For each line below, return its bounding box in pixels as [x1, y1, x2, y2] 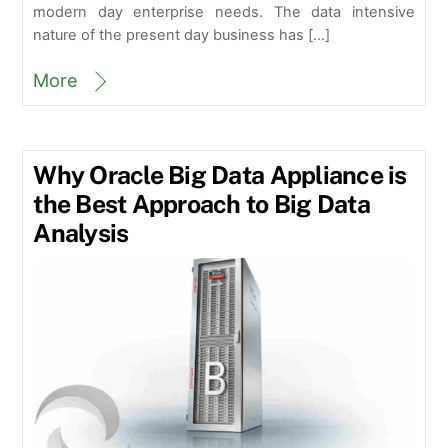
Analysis [33, 217, 129, 248]
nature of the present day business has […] [33, 25, 331, 44]
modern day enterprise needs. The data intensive [33, 2, 415, 21]
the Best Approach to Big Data [33, 188, 370, 219]
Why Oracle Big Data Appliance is [33, 159, 407, 190]
